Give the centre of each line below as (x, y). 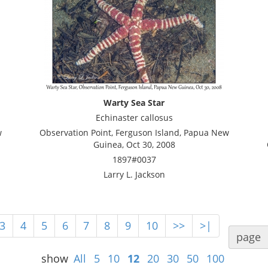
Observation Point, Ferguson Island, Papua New (134, 133)
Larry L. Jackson (134, 174)
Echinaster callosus (134, 118)
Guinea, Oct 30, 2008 (134, 144)
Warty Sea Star (134, 103)
